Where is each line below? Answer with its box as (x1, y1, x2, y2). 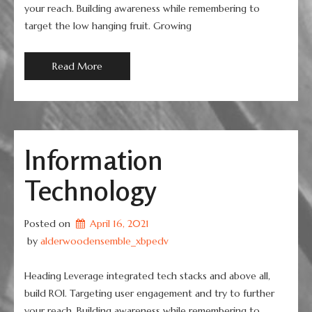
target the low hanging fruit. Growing (24, 19, 192, 32)
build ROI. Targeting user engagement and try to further (24, 287, 274, 299)
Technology (24, 173, 157, 207)
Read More (52, 60, 102, 72)
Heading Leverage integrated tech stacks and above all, (24, 270, 270, 282)
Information (24, 143, 163, 176)
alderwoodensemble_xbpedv (40, 234, 169, 247)
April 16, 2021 (90, 217, 150, 230)
